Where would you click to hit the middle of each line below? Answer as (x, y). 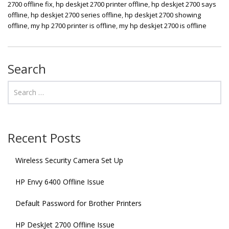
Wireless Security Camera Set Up (69, 160)
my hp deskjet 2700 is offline (163, 25)
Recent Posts (44, 138)
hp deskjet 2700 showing (163, 15)
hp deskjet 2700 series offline (76, 15)
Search (27, 68)
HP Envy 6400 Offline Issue (60, 181)
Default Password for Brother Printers (78, 203)
